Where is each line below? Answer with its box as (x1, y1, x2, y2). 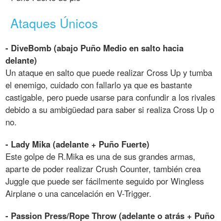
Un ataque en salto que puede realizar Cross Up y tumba (5, 67, 213, 79)
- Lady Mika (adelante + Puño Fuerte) (5, 138, 150, 150)
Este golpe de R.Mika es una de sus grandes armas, (5, 150, 196, 163)
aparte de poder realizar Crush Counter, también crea (5, 163, 201, 175)
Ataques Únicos (10, 13, 99, 32)
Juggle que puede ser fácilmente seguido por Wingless (5, 175, 204, 187)
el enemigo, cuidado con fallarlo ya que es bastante (5, 79, 192, 91)
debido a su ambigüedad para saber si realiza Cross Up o (5, 104, 215, 116)
